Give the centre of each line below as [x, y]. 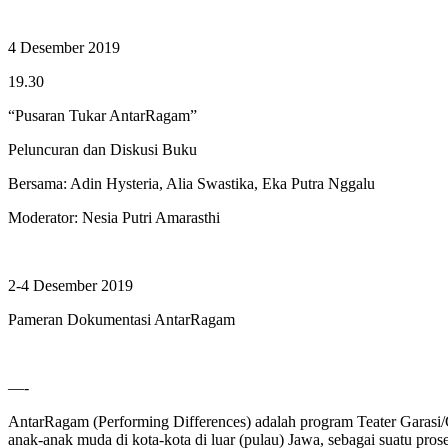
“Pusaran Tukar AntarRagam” [102, 115]
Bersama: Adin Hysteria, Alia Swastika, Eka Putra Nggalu [191, 183]
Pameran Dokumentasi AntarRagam [121, 319]
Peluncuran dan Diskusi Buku [102, 149]
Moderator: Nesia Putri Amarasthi [114, 217]
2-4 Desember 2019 [70, 285]
